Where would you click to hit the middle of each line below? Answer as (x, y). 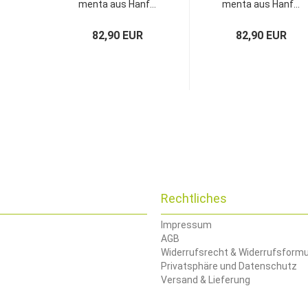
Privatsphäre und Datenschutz (229, 266)
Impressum (186, 224)
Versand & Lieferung (206, 279)
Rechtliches (194, 198)
